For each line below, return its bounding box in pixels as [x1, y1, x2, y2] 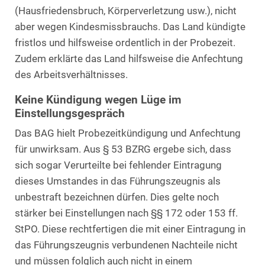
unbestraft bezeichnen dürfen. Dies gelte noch [15, 191, 219, 203]
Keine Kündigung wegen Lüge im [15, 93, 181, 106]
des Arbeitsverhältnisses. [15, 69, 128, 80]
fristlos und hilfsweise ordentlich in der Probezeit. [15, 37, 235, 49]
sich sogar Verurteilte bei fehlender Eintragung [15, 159, 222, 171]
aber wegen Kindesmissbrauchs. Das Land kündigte [15, 21, 245, 33]
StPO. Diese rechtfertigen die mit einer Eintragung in [15, 223, 245, 235]
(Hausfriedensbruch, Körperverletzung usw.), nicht [15, 5, 237, 17]
